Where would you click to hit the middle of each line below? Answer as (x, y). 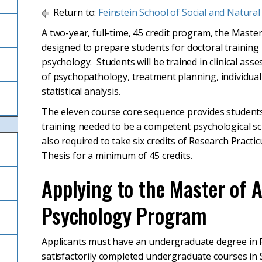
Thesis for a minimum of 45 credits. (117, 156)
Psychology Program (125, 215)
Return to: (75, 12)
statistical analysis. (81, 91)
